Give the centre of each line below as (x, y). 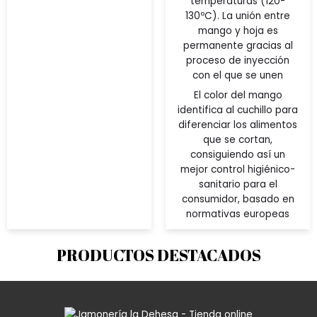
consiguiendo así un (238, 155)
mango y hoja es (238, 31)
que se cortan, (238, 140)
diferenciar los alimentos (238, 125)
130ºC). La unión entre (238, 16)
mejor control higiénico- (238, 170)
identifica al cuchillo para (238, 110)
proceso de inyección (238, 61)
